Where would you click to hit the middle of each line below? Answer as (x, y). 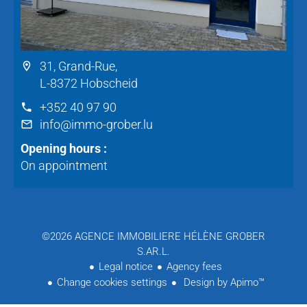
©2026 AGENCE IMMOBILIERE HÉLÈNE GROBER (153, 236)
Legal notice (126, 266)
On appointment (64, 165)
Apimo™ (247, 282)
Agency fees (194, 266)
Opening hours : (64, 148)
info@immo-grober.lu (96, 124)
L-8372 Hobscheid (89, 83)
